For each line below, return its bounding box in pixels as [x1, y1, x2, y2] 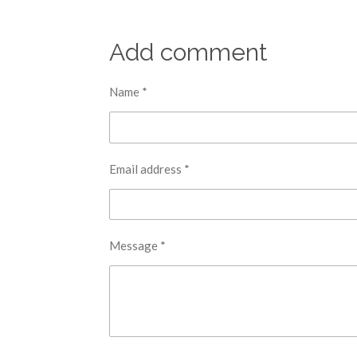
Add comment [109, 38, 268, 67]
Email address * [109, 161, 190, 176]
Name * [109, 84, 147, 100]
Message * [109, 237, 166, 253]
